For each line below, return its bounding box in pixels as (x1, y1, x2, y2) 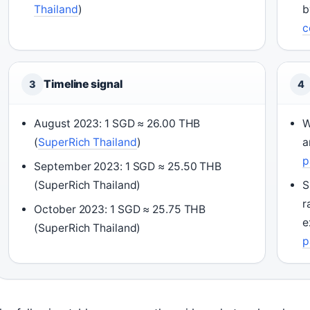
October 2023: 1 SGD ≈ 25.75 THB (34, 203, 206, 216)
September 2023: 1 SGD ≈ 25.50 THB (34, 160, 222, 173)
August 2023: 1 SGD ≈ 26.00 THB (34, 117, 201, 130)
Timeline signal (44, 77, 122, 91)
